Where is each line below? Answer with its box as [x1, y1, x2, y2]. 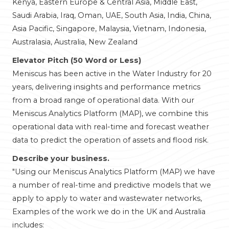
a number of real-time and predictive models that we [12, 180, 211, 190]
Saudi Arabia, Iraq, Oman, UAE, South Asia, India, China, [12, 11, 211, 20]
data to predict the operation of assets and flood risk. [12, 135, 209, 145]
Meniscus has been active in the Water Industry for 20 [12, 69, 212, 78]
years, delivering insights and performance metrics [12, 82, 200, 91]
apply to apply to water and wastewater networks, [12, 194, 202, 203]
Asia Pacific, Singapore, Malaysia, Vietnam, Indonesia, [12, 24, 206, 33]
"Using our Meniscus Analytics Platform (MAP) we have [12, 167, 215, 176]
